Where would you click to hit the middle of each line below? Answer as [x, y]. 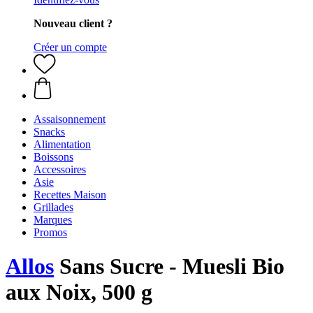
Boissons [53, 157]
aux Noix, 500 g [79, 292]
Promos [50, 232]
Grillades [53, 207]
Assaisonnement [70, 119]
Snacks [49, 132]
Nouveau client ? [73, 23]
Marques [53, 220]
